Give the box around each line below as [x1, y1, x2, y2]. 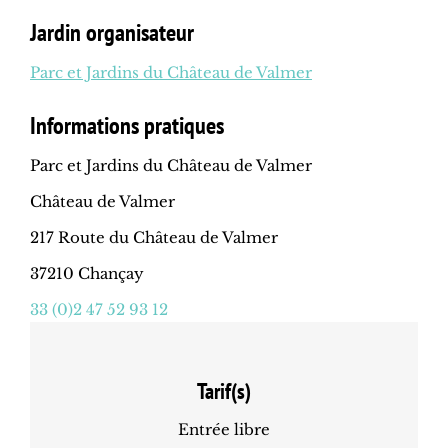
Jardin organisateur [30, 17, 194, 49]
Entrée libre [178, 420, 270, 440]
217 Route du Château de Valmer [30, 228, 278, 248]
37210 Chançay [30, 264, 144, 284]
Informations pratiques [30, 110, 224, 142]
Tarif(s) [197, 377, 251, 406]
